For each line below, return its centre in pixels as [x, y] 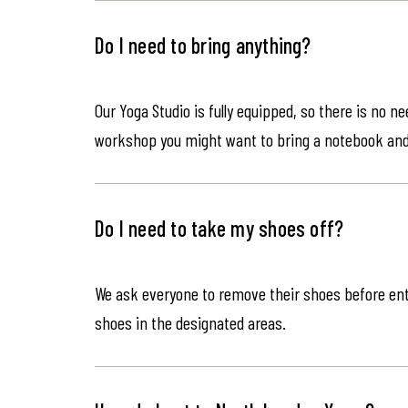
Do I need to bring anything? [203, 45]
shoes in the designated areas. [192, 322]
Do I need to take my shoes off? [219, 228]
